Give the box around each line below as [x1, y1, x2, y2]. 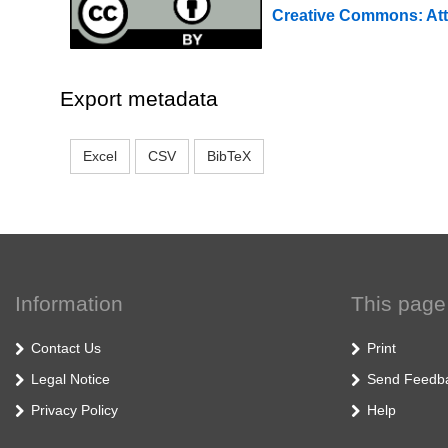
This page [351, 292, 446, 316]
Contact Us [31, 340, 101, 357]
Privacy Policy [31, 402, 118, 419]
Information [15, 292, 123, 316]
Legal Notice [31, 371, 110, 388]
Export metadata [60, 87, 218, 111]
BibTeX [207, 148, 251, 165]
